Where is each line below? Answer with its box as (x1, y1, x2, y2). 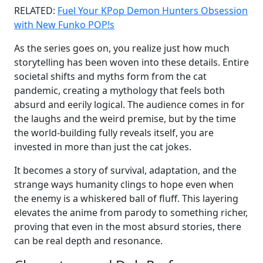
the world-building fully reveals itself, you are (14, 126, 214, 139)
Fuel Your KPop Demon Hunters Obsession (58, 4, 248, 17)
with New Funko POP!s (14, 18, 114, 31)
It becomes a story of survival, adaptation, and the (14, 164, 237, 177)
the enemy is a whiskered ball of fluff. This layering (14, 192, 238, 205)
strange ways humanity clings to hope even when (14, 178, 234, 191)
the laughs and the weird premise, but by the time (14, 112, 236, 125)
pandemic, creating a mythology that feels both (14, 84, 225, 97)
